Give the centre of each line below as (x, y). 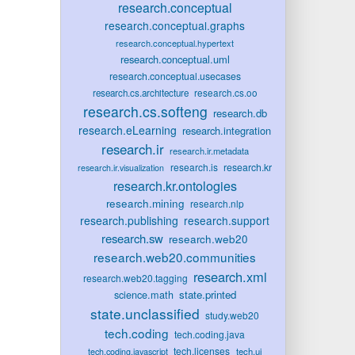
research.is (194, 167)
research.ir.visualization (121, 168)
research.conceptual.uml (175, 59)
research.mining (145, 203)
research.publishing (130, 220)
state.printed (207, 294)
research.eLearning (128, 130)
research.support (227, 220)
